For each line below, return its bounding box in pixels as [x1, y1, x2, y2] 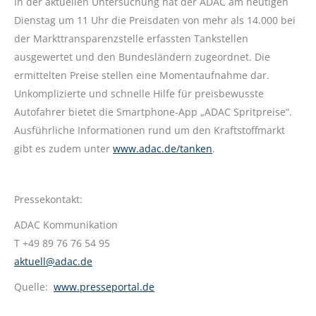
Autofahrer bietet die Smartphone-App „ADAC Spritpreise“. [14, 105, 292, 119]
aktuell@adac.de [14, 255, 92, 268]
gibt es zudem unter [14, 142, 113, 155]
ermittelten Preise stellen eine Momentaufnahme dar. [14, 68, 269, 82]
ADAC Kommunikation [14, 218, 118, 231]
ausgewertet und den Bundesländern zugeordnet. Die [14, 50, 270, 63]
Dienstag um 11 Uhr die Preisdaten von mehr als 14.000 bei [14, 13, 296, 27]
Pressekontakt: [14, 193, 83, 206]
